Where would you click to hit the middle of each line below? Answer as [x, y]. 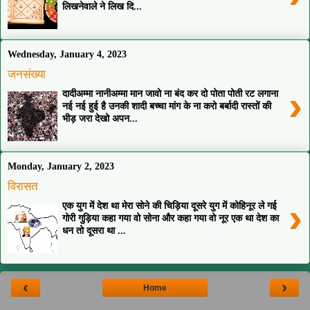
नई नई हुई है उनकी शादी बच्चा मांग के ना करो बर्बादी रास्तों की [167, 106]
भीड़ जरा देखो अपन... [100, 119]
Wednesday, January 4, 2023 [67, 54]
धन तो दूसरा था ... [94, 231]
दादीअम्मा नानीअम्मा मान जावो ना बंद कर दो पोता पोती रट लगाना [171, 94]
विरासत [23, 186]
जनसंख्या [27, 74]
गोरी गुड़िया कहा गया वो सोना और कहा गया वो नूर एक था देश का [171, 218]
